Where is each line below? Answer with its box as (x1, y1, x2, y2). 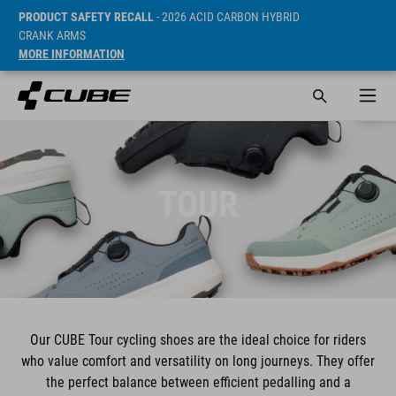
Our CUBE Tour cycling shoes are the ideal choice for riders (30, 331, 366, 348)
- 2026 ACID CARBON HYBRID (154, 10, 300, 24)
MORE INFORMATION (19, 47, 125, 61)
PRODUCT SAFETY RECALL (19, 10, 154, 24)
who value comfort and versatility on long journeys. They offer (21, 353, 375, 369)
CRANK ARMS (19, 28, 86, 42)
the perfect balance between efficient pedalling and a (45, 374, 351, 391)
